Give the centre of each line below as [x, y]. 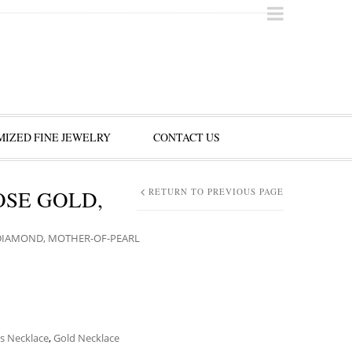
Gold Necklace [86, 338]
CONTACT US [186, 137]
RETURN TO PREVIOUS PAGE [216, 191]
